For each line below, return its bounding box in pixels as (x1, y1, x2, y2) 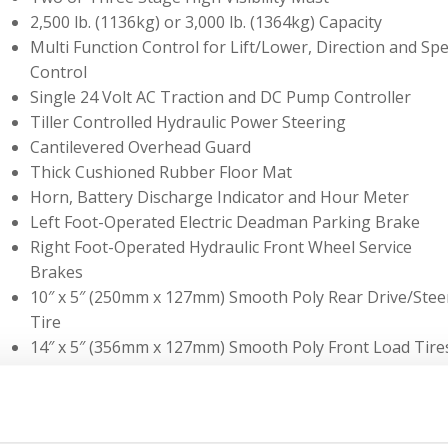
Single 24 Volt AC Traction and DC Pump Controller (30, 86, 411, 109)
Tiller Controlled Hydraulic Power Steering (30, 111, 346, 134)
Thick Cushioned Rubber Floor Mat (30, 161, 292, 184)
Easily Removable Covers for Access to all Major (30, 361, 385, 384)
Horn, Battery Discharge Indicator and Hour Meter (30, 186, 409, 209)
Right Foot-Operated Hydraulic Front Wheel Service (30, 236, 412, 259)
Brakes (30, 261, 83, 284)
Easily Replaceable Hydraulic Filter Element (30, 411, 347, 434)
